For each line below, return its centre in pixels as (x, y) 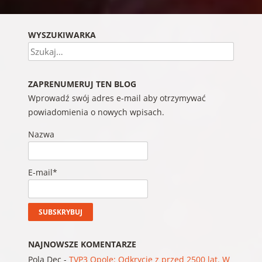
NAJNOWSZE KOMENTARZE (82, 244)
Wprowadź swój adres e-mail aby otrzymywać (117, 98)
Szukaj (40, 49)
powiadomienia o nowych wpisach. (96, 112)
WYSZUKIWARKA (62, 35)
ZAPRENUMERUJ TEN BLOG (82, 84)
